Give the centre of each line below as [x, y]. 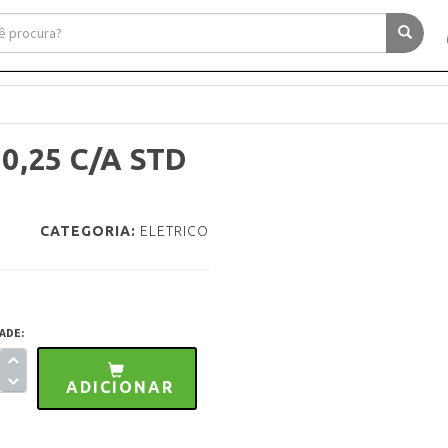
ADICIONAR [119, 387]
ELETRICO [174, 231]
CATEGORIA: [88, 231]
